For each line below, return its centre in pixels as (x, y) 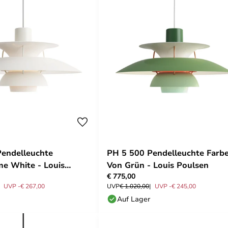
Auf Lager (134, 198)
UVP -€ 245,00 (175, 186)
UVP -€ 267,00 (24, 186)
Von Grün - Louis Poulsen (158, 165)
